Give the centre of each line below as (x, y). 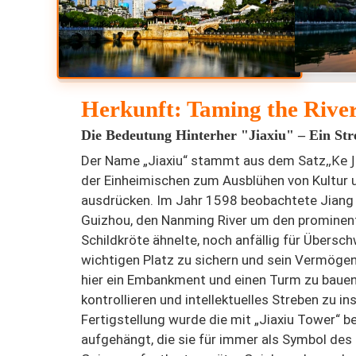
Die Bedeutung (128, 135)
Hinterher (206, 135)
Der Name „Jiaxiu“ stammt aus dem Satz (203, 161)
